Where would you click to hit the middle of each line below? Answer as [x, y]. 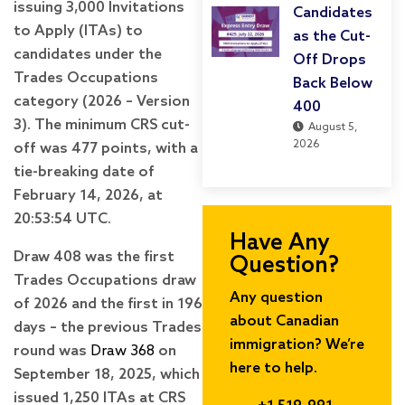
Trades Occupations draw [105, 280]
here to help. [273, 368]
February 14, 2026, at [88, 195]
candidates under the [88, 54]
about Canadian [284, 321]
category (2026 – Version [102, 101]
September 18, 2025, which [107, 374]
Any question [276, 297]
